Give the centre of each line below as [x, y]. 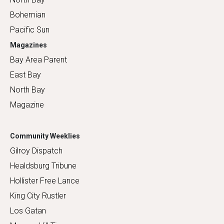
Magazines [28, 45]
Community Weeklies [45, 136]
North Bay [27, 89]
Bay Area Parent [38, 59]
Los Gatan [28, 210]
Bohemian [28, 14]
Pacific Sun [30, 29]
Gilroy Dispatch [36, 150]
